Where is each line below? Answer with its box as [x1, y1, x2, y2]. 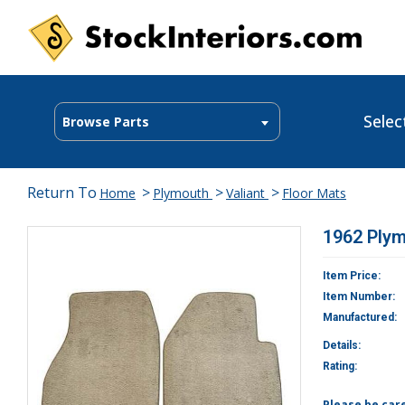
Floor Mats [282, 184, 346, 202]
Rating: [323, 360, 357, 372]
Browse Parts [62, 113, 149, 130]
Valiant [226, 184, 268, 202]
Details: [323, 339, 361, 352]
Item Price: [323, 269, 381, 282]
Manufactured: [323, 311, 397, 324]
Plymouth [153, 184, 212, 202]
